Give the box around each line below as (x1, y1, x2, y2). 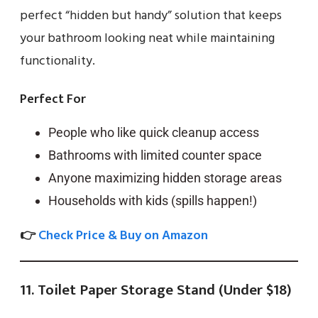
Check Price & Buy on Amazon (38, 225, 208, 246)
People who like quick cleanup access (48, 124, 259, 140)
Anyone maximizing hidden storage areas (48, 170, 282, 185)
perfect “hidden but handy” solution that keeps (20, 5, 282, 26)
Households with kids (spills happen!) (48, 192, 257, 208)
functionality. (20, 50, 95, 72)
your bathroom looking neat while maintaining (20, 28, 275, 49)
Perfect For (20, 88, 86, 110)
